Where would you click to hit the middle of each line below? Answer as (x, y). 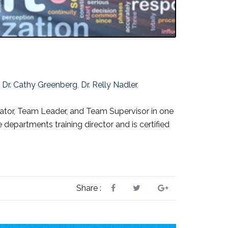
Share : (89, 188)
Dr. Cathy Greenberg (40, 85)
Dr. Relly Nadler (109, 85)
